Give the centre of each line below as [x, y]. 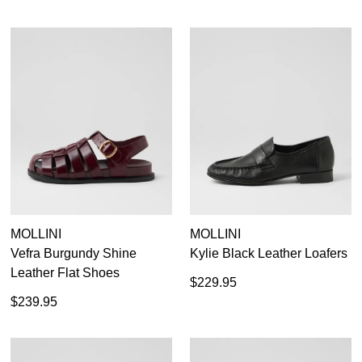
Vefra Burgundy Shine [74, 253]
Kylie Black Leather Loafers [269, 253]
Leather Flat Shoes [65, 272]
